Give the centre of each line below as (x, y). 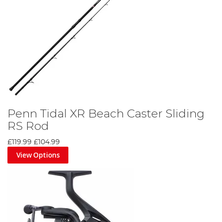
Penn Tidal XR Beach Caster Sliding (106, 114)
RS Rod (28, 127)
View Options (38, 155)
